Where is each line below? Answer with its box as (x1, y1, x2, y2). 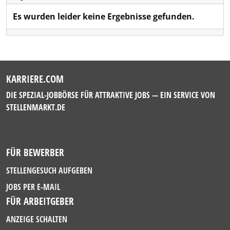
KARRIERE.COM (6, 72, 64, 86)
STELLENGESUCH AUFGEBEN (6, 165, 92, 176)
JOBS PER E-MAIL (6, 181, 60, 193)
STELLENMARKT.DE (6, 102, 65, 113)
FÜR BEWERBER (6, 145, 64, 159)
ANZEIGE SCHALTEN (6, 214, 67, 225)
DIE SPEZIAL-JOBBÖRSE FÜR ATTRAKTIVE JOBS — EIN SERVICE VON (6, 89, 215, 101)
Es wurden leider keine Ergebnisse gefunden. (13, 11, 195, 22)
